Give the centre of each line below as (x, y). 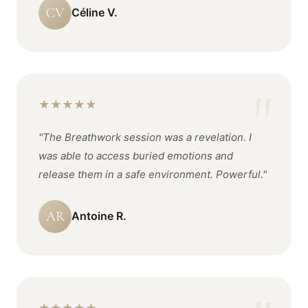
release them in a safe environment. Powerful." (153, 174)
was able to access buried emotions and (136, 156)
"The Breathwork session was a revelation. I (145, 137)
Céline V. (95, 12)
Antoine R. (99, 216)
